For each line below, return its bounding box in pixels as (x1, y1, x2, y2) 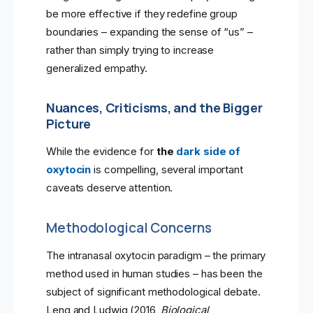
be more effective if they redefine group (46, 7, 238, 21)
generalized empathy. (46, 61, 147, 75)
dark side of (176, 145, 241, 159)
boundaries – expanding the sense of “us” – (46, 25, 253, 39)
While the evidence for (46, 145, 156, 159)
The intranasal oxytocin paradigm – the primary (46, 249, 266, 263)
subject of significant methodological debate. (46, 285, 261, 299)
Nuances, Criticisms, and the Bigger (46, 99, 263, 117)
